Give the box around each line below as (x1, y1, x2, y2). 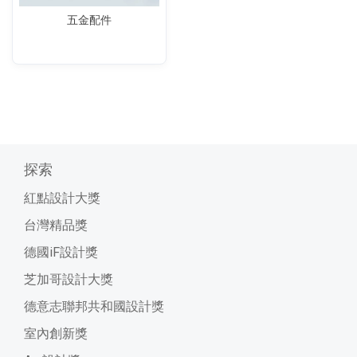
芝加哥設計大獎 (24, 271, 113, 287)
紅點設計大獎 (24, 190, 100, 206)
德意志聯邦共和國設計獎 (24, 298, 164, 314)
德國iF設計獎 (24, 244, 98, 260)
